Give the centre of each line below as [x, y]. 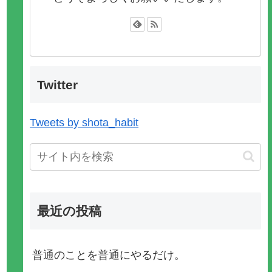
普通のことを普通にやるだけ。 [109, 255]
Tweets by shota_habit [84, 122]
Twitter [58, 84]
